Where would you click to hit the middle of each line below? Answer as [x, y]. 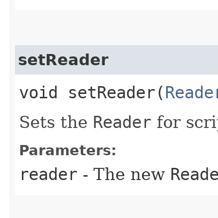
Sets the [56, 122]
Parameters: [68, 150]
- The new [124, 174]
